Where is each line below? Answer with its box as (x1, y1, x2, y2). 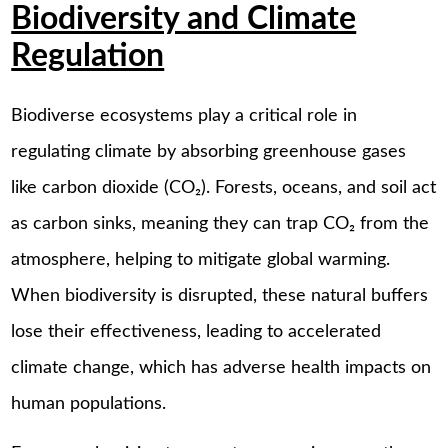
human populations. (11, 395, 167, 414)
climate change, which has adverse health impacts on (11, 359, 432, 378)
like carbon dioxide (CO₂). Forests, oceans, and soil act (11, 179, 437, 198)
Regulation (11, 40, 165, 72)
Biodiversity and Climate (11, 3, 357, 35)
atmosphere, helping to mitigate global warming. (11, 251, 391, 270)
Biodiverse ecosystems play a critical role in (11, 107, 358, 126)
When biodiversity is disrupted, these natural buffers (11, 287, 429, 306)
